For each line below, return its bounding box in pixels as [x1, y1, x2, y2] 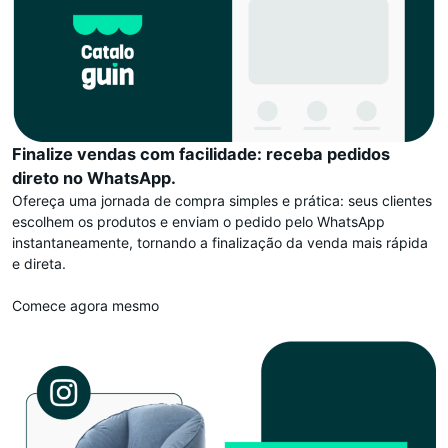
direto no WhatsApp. [12, 167, 176, 188]
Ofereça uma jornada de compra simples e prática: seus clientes [12, 191, 432, 209]
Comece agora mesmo [12, 296, 159, 314]
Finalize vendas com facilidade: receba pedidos [12, 143, 390, 164]
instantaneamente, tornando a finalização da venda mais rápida [12, 233, 428, 251]
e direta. [12, 254, 66, 272]
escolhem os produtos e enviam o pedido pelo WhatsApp [12, 212, 385, 230]
